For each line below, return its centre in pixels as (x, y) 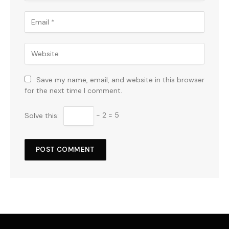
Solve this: (43, 115)
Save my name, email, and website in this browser (120, 79)
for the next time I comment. (73, 90)
